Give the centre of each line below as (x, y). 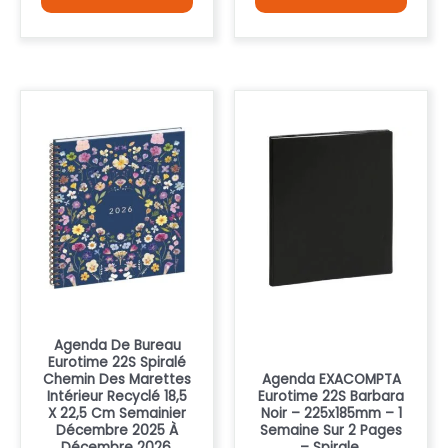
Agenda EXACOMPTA (331, 379)
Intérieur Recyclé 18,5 (117, 396)
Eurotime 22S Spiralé (117, 362)
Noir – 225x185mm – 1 (331, 413)
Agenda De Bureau (117, 345)
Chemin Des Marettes (117, 379)
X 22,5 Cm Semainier (117, 413)
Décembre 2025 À (117, 430)
